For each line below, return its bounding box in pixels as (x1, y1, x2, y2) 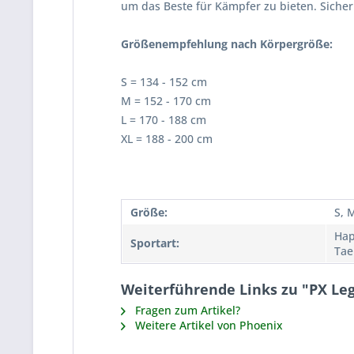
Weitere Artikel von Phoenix (132, 318, 283, 333)
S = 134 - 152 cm (121, 74, 207, 89)
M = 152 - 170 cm (121, 93, 211, 108)
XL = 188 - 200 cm (121, 131, 213, 146)
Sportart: (130, 235, 179, 250)
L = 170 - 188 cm (121, 112, 206, 127)
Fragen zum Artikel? (132, 303, 240, 318)
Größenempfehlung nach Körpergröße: (121, 36, 333, 51)
